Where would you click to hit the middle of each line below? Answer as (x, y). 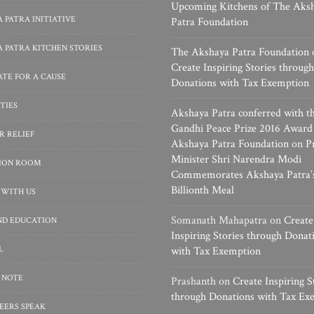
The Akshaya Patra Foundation (240, 52)
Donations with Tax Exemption (240, 83)
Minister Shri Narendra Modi (236, 159)
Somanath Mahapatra (219, 220)
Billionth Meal (203, 190)
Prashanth (193, 281)
